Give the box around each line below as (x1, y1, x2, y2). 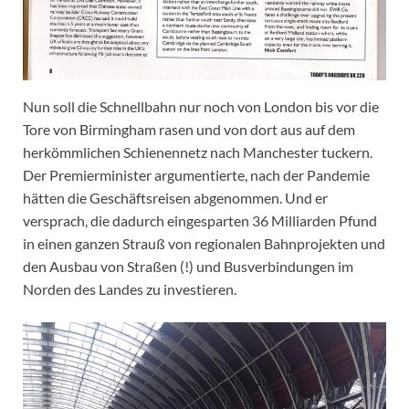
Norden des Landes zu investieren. (23, 280, 236, 299)
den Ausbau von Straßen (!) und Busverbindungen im (23, 257, 353, 276)
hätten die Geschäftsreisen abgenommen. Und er (23, 189, 328, 207)
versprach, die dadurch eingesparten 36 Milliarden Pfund (23, 212, 377, 230)
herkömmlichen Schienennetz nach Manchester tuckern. (23, 143, 372, 162)
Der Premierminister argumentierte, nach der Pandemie (23, 166, 370, 184)
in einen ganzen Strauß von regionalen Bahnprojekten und (23, 235, 385, 253)
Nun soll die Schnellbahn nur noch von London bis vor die (23, 98, 379, 116)
